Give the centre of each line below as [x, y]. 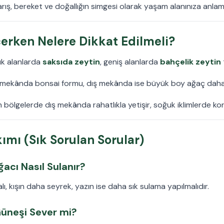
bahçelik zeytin [190, 61]
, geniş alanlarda [130, 61]
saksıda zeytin [71, 61]
